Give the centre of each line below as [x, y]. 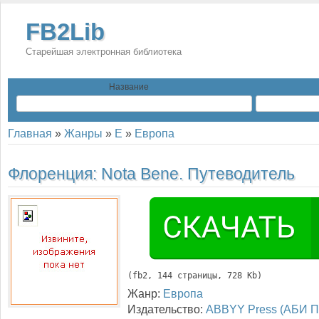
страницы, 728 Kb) [217, 276]
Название [129, 87]
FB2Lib [65, 32]
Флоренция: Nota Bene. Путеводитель [151, 174]
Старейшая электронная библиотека [104, 52]
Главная [30, 134]
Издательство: [167, 309]
